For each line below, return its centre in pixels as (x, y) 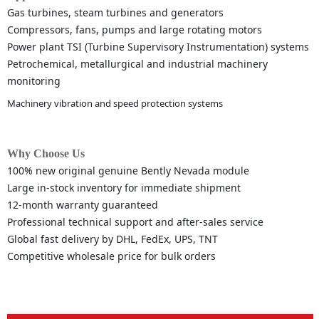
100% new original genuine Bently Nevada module (128, 171)
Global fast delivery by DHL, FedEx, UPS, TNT (113, 239)
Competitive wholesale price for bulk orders (111, 256)
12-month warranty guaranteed (83, 205)
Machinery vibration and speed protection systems (115, 104)
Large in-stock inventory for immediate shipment (124, 188)
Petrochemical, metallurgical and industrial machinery (137, 64)
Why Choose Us (46, 154)
